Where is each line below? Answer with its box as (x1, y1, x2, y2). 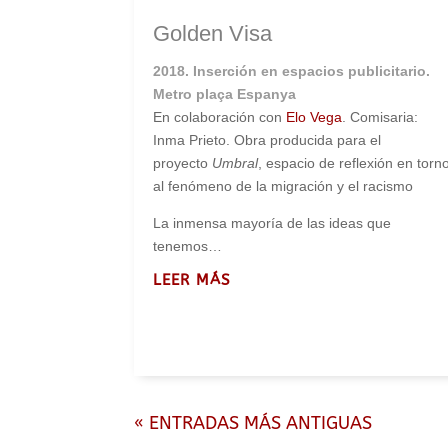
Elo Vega (286, 108, 343, 125)
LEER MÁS (153, 270, 232, 289)
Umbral (212, 154, 259, 171)
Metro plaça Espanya (153, 85, 297, 102)
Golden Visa (153, 20, 273, 46)
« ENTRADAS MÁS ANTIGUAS (134, 411, 373, 434)
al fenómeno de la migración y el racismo (153, 177, 414, 194)
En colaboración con (153, 108, 287, 125)
